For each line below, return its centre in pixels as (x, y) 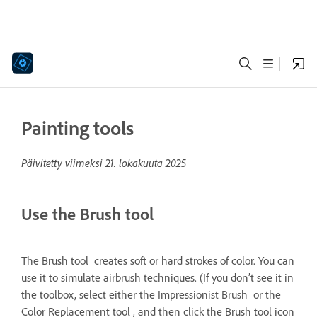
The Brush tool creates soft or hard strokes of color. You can (158, 260)
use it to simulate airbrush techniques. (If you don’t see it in (157, 277)
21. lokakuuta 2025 (146, 163)
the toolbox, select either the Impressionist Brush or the (151, 294)
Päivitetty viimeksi (63, 163)
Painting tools (77, 128)
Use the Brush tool (87, 214)
